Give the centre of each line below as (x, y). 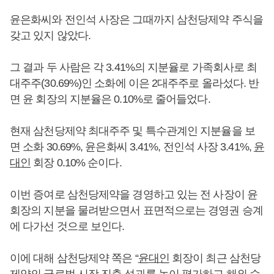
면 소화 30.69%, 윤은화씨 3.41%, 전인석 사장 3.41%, (132, 147)
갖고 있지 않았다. (52, 35)
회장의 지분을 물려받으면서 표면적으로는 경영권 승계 (136, 210)
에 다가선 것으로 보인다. (67, 226)
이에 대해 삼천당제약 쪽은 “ (74, 258)
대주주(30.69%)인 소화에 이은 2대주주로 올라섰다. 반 (135, 83)
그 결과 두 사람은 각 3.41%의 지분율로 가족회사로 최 (134, 67)
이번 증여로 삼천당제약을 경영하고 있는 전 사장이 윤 (134, 194)
